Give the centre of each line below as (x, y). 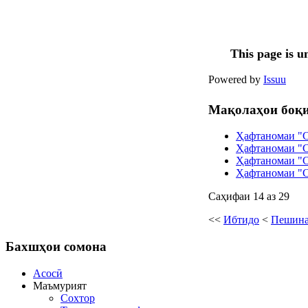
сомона (84, 247)
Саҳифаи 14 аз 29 (249, 197)
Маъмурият (60, 285)
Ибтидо (241, 220)
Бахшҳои (33, 247)
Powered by (236, 80)
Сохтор (78, 298)
